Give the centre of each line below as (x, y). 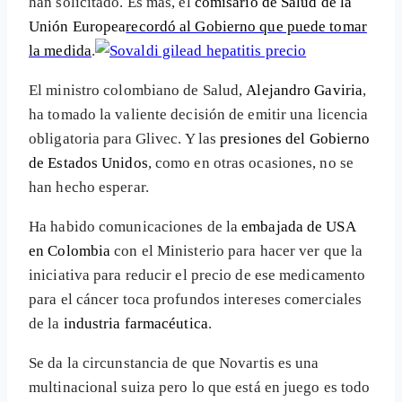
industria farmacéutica (135, 323)
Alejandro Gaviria (305, 90)
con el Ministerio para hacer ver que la (237, 250)
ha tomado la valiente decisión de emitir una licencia (199, 114)
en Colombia (70, 250)
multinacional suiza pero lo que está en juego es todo (200, 387)
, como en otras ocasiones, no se (250, 162)
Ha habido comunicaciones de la (135, 226)
